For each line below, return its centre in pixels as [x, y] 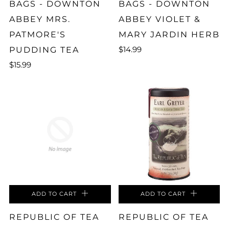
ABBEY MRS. [40, 19]
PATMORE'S [38, 34]
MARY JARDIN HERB [169, 34]
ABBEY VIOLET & [159, 19]
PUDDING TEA [44, 50]
